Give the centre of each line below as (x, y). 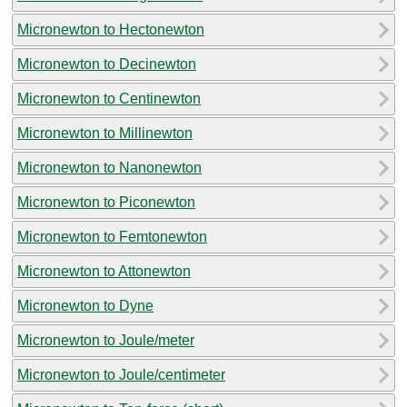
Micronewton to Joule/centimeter (121, 374)
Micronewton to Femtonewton (112, 236)
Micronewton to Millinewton (105, 133)
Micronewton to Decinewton (107, 64)
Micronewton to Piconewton (106, 202)
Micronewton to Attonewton (104, 271)
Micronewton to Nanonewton (109, 167)
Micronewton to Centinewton (109, 98)
